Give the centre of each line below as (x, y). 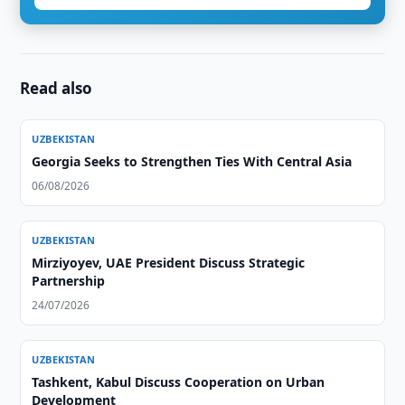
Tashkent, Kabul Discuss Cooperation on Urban (179, 382)
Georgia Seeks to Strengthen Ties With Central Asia (192, 161)
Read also (57, 88)
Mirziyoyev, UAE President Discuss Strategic (169, 263)
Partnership (69, 281)
